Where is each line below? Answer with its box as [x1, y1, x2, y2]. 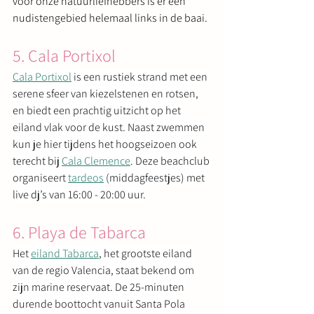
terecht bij [13, 153, 62, 168]
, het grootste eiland [99, 245, 194, 261]
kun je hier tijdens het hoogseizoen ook [13, 136, 199, 151]
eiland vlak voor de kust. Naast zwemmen [13, 119, 207, 135]
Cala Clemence [62, 153, 130, 168]
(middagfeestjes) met [104, 170, 207, 185]
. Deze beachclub [130, 153, 212, 168]
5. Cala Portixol [13, 43, 116, 67]
